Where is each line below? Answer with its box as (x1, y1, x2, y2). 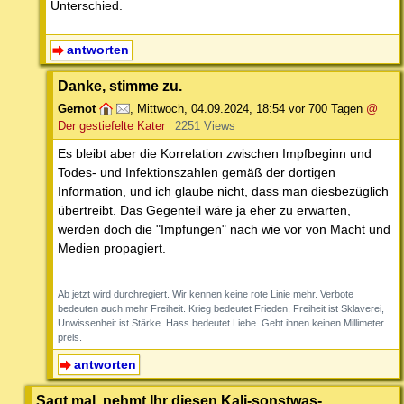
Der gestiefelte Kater (58, 119, 165, 133)
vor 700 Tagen (289, 102, 363, 116)
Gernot (58, 102, 96, 116)
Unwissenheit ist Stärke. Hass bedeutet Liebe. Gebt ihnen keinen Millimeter (58, 317, 384, 329)
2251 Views (174, 119, 235, 133)
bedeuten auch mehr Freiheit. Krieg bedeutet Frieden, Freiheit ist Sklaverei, (58, 303, 384, 315)
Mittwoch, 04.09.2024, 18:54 (137, 102, 285, 116)
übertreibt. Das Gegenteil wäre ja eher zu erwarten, (58, 203, 351, 218)
